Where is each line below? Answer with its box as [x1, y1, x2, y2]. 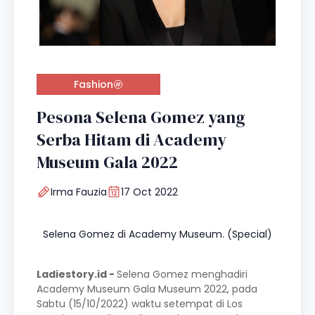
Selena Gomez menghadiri [117, 267, 247, 282]
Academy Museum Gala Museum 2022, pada [37, 282, 257, 297]
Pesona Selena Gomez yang [37, 105, 245, 129]
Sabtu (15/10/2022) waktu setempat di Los [37, 297, 243, 311]
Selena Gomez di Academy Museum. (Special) [43, 227, 272, 242]
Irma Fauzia [51, 185, 107, 200]
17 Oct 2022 [121, 185, 178, 200]
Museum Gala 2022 [37, 150, 178, 174]
